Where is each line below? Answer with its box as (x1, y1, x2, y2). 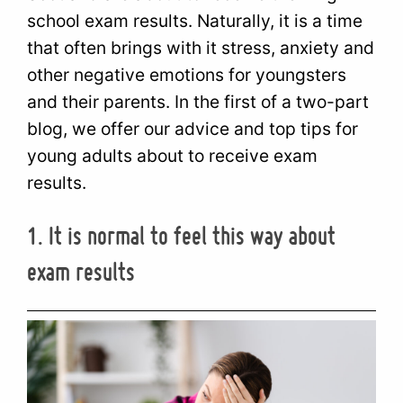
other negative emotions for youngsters (27, 63, 347, 85)
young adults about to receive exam (27, 144, 318, 166)
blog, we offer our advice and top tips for (27, 117, 359, 139)
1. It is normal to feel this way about (27, 219, 336, 250)
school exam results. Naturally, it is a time (27, 9, 363, 31)
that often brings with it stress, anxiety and (27, 36, 375, 58)
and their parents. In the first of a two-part (27, 90, 370, 112)
